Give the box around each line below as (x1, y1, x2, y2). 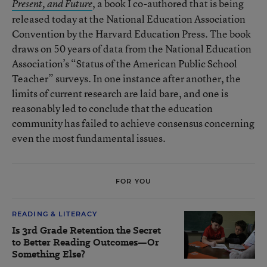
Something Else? (12, 247, 85, 261)
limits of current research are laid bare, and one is (12, 86, 228, 100)
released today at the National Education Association (12, 12, 246, 26)
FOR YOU (116, 176, 151, 185)
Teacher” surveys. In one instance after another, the (12, 72, 241, 85)
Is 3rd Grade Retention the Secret (12, 223, 161, 237)
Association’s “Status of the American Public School (12, 57, 237, 70)
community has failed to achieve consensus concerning (12, 116, 254, 130)
